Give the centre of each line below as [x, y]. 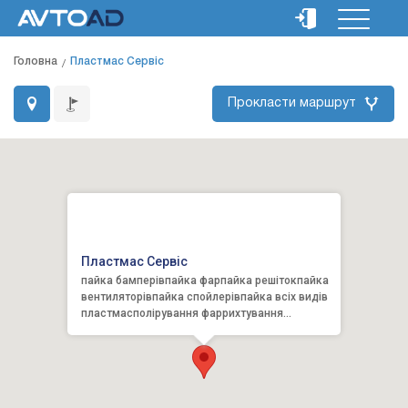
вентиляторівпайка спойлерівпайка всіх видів [204, 297]
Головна [36, 61]
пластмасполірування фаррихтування [182, 313]
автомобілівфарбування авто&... [167, 330]
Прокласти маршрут [292, 103]
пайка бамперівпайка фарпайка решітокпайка [205, 280]
